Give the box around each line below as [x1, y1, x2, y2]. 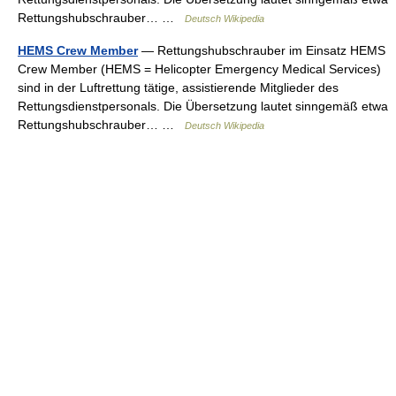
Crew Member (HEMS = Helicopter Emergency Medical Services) [18, 62, 381, 76]
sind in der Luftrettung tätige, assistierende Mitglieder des [18, 80, 339, 95]
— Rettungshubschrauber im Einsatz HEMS [138, 43, 385, 57]
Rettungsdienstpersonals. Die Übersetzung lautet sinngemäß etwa [18, 99, 388, 113]
